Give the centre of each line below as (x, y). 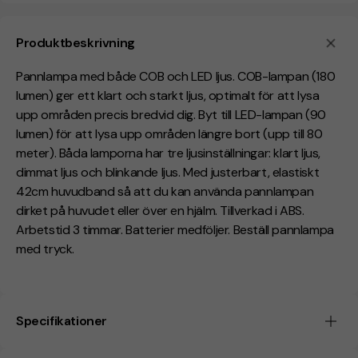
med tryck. (45, 249)
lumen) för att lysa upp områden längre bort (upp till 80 (169, 134)
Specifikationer (62, 321)
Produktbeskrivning (76, 43)
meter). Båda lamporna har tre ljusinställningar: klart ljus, (169, 153)
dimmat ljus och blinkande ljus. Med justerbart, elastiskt (168, 173)
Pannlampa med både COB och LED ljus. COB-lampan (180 (176, 77)
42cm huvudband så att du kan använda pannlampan (165, 192)
